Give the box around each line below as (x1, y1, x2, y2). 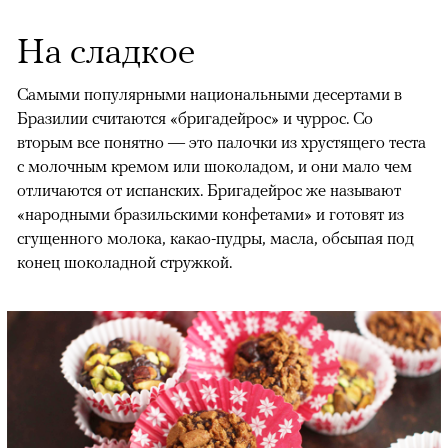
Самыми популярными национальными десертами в (17, 83, 402, 104)
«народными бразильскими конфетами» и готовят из (17, 203, 404, 224)
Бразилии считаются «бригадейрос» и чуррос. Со (17, 107, 373, 128)
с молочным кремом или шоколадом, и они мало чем (17, 155, 412, 176)
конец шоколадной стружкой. (17, 251, 232, 272)
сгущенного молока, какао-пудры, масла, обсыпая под (17, 227, 414, 248)
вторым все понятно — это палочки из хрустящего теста (17, 131, 426, 152)
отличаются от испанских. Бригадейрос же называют (17, 179, 401, 200)
